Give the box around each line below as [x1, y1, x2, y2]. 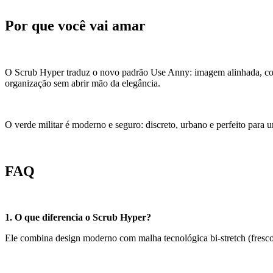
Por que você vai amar [5, 17, 146, 34]
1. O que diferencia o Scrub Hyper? [5, 212, 151, 223]
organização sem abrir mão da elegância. [5, 77, 160, 88]
